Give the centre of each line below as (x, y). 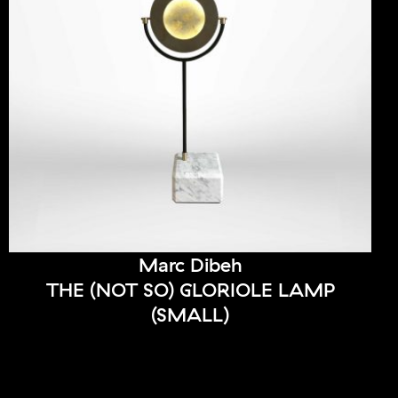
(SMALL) (190, 315)
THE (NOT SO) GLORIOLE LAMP (190, 290)
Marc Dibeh (190, 265)
